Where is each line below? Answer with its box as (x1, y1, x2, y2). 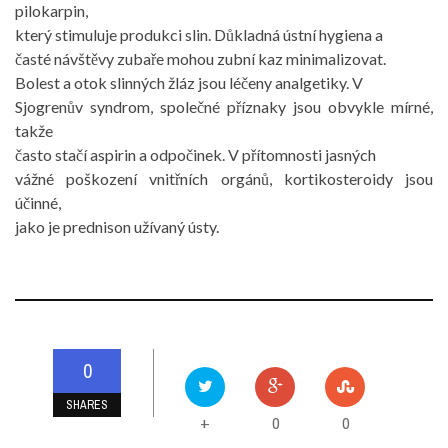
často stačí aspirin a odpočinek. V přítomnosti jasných (15, 145, 376, 164)
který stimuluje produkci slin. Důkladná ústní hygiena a (15, 25, 383, 44)
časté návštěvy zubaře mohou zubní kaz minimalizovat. (15, 49, 386, 68)
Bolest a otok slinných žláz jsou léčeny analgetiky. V (15, 73, 363, 92)
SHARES (66, 397, 108, 413)
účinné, (15, 193, 61, 212)
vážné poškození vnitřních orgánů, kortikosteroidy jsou (15, 169, 433, 188)
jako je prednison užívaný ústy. (15, 217, 219, 236)
